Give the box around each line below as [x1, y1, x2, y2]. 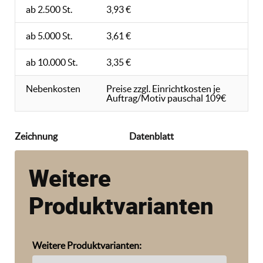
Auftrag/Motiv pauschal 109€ [106, 93, 226, 103]
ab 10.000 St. [26, 57, 77, 68]
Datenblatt [129, 131, 174, 141]
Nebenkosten [26, 83, 80, 94]
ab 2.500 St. [26, 4, 72, 15]
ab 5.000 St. [26, 31, 72, 41]
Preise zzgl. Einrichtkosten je [106, 83, 220, 94]
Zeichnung [15, 131, 58, 141]
